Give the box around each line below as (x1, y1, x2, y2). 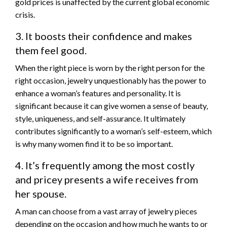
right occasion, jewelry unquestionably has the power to (15, 75, 206, 86)
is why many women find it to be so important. (15, 139, 173, 149)
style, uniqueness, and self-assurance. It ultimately (15, 113, 185, 124)
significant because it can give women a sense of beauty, (15, 101, 208, 111)
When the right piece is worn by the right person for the (15, 63, 205, 73)
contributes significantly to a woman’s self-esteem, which (15, 126, 212, 136)
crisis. (15, 10, 35, 20)
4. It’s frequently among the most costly (15, 159, 195, 172)
